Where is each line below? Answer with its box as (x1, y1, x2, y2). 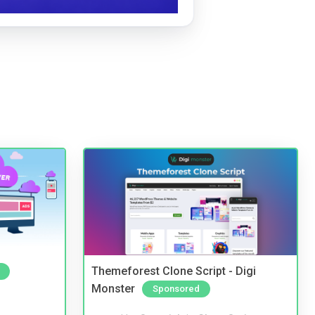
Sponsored (153, 283, 200, 294)
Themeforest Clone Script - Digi (91, 264, 256, 278)
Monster (91, 281, 135, 295)
